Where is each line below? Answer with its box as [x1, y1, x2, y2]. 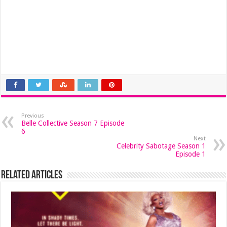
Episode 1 [175, 150, 206, 158]
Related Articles [1, 170, 63, 181]
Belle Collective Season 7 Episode [21, 119, 125, 127]
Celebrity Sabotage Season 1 [116, 142, 206, 150]
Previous [21, 112, 45, 119]
